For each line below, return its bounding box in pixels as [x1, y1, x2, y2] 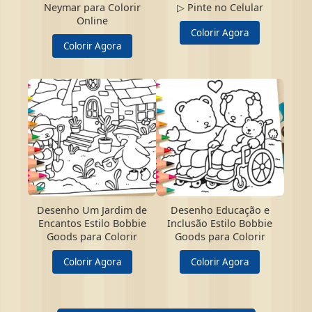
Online [76, 14, 108, 28]
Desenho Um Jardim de [37, 203, 148, 217]
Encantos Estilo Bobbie [38, 217, 146, 231]
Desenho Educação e [170, 203, 270, 217]
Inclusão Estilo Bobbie [167, 217, 273, 231]
